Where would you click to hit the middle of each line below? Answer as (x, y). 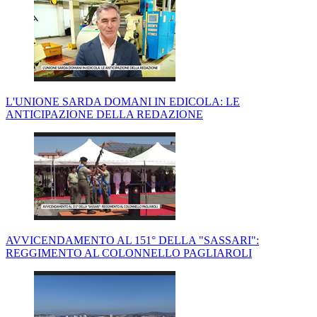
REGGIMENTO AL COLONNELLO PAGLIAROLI (129, 253)
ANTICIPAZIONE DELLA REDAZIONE (104, 115)
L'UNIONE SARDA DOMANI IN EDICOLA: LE (123, 102)
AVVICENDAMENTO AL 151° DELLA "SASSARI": (132, 241)
